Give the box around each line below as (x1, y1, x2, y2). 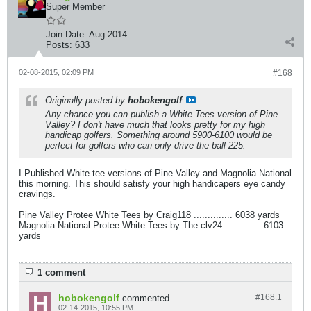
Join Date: (46, 29, 87, 40)
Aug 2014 (89, 29, 127, 40)
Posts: (46, 40, 72, 50)
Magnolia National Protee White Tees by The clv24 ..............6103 (19, 220, 283, 230)
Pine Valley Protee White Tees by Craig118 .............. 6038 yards (19, 210, 280, 220)
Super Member (46, 1, 105, 12)
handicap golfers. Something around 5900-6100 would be (45, 130, 272, 140)
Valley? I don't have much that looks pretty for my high (45, 119, 265, 130)
